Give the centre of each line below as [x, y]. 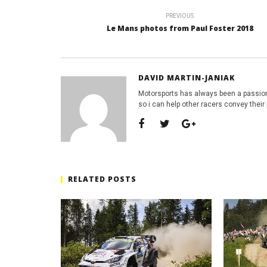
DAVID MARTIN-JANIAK [186, 78]
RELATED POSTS [102, 179]
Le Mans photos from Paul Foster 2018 [180, 28]
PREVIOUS [180, 16]
